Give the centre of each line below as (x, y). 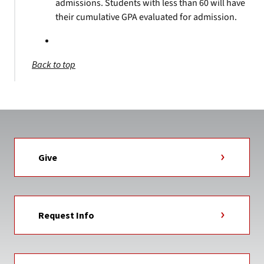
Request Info (66, 215)
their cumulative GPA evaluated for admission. (146, 17)
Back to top (54, 64)
